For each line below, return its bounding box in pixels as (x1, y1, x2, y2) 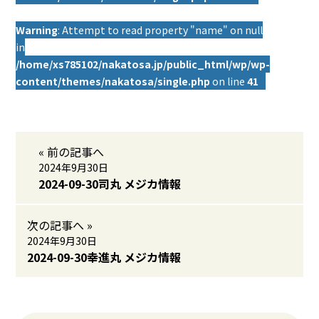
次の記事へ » (27, 216, 93, 234)
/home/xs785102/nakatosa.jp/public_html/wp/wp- (16, 57, 271, 71)
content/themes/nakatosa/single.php (16, 74, 211, 88)
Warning (16, 23, 58, 37)
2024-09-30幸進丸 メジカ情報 (27, 249, 182, 266)
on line (210, 74, 248, 88)
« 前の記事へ (38, 143, 105, 160)
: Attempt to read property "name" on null (58, 23, 263, 37)
